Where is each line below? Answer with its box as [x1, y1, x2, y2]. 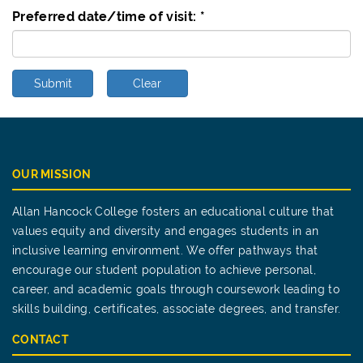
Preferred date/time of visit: [12, 9, 200, 24]
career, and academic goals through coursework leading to [12, 283, 340, 296]
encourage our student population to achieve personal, [12, 263, 316, 276]
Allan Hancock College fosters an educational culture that [12, 205, 335, 218]
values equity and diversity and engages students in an [12, 224, 319, 237]
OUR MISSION [12, 168, 92, 181]
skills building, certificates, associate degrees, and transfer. [12, 302, 341, 315]
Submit [33, 77, 72, 90]
